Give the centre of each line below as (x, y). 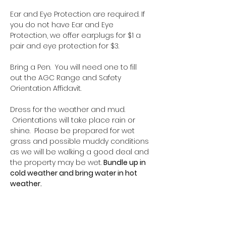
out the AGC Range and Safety (67, 77)
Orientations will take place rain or (74, 120)
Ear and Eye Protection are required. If (78, 14)
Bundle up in (125, 162)
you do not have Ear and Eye (63, 24)
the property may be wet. (57, 162)
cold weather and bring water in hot (74, 173)
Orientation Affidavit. (46, 88)
